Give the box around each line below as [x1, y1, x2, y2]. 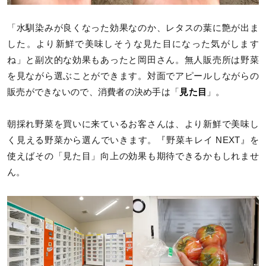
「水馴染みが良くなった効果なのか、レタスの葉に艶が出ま [7, 23, 259, 33]
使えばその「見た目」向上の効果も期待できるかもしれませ [7, 151, 259, 161]
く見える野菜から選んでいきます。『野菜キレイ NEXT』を [7, 135, 259, 145]
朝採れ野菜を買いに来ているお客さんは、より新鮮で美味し [7, 119, 259, 129]
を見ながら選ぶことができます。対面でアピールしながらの [7, 71, 259, 81]
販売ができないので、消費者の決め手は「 [7, 87, 180, 97]
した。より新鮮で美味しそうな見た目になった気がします [7, 39, 259, 49]
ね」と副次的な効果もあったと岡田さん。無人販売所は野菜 [7, 55, 259, 65]
